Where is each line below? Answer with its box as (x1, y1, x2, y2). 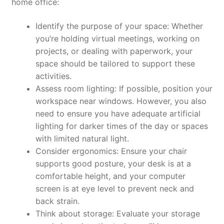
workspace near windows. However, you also (35, 95, 206, 106)
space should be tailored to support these (35, 58, 195, 68)
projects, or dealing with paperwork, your (35, 45, 192, 56)
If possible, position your (116, 83, 212, 93)
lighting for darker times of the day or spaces (35, 120, 208, 131)
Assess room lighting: (35, 83, 116, 93)
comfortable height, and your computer (35, 170, 185, 181)
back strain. (35, 195, 79, 206)
